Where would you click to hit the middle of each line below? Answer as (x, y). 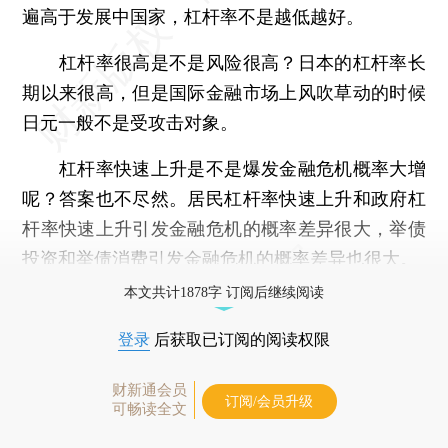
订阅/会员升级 (269, 401)
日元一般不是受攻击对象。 (130, 122)
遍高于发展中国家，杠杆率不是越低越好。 (193, 16)
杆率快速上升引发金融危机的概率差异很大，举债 (224, 228)
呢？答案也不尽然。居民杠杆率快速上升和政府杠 (224, 198)
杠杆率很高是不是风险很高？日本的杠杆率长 (224, 62)
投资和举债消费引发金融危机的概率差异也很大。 (220, 258)
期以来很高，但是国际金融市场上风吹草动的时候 (224, 92)
